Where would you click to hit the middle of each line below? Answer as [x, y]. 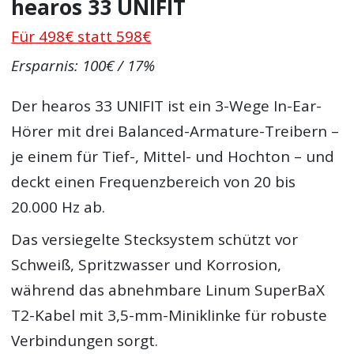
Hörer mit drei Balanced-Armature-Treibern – [175, 131]
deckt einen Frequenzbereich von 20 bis [154, 181]
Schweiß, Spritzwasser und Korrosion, [147, 265]
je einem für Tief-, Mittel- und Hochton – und [173, 156]
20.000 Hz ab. [58, 207]
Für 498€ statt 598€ [81, 37]
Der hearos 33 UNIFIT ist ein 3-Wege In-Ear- [167, 105]
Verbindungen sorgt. [85, 341]
